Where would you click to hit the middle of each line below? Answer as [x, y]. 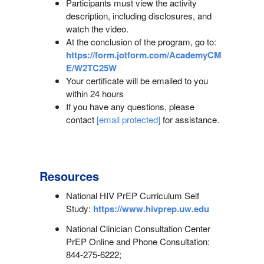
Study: [78, 208]
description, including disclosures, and [138, 16]
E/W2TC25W [91, 68]
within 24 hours [95, 94]
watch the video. [97, 29]
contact [81, 120]
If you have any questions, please [130, 107]
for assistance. [191, 120]
